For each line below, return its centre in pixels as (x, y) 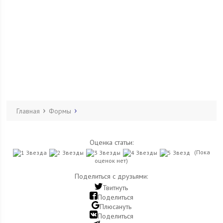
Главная (28, 111)
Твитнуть (115, 188)
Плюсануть (115, 207)
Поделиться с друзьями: (111, 176)
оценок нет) (111, 161)
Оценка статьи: (111, 142)
